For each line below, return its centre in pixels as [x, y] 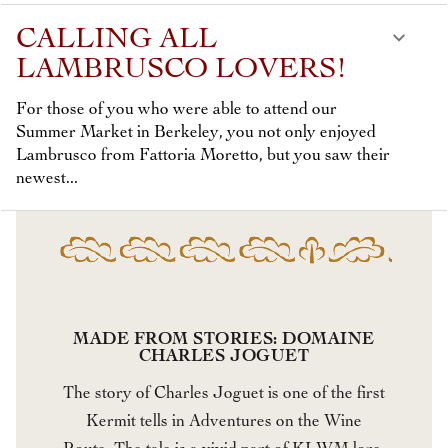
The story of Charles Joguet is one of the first [224, 393]
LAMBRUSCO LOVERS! [181, 70]
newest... [47, 178]
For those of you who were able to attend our [176, 109]
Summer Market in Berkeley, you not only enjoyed [196, 132]
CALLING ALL [116, 40]
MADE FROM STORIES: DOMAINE [224, 339]
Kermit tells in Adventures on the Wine [224, 421]
